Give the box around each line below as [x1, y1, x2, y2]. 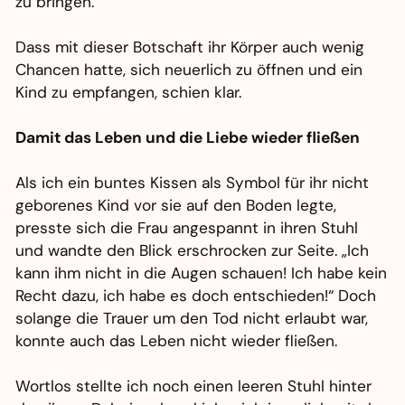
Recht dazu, [15, 286, 104, 306]
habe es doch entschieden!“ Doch [125, 286, 377, 306]
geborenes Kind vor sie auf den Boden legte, [15, 195, 337, 216]
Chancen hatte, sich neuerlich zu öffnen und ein [15, 60, 363, 80]
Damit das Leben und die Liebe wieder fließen [15, 127, 361, 148]
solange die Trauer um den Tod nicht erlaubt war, [15, 308, 369, 329]
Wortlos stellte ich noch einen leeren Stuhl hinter [15, 376, 372, 397]
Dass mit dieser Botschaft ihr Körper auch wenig [15, 37, 365, 58]
